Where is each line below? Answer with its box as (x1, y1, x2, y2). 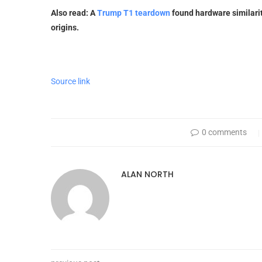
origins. (51, 22, 79, 32)
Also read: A (51, 8, 95, 18)
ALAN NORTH (121, 168, 174, 180)
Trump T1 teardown (95, 8, 170, 18)
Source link (51, 76, 90, 86)
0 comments (202, 127, 247, 137)
